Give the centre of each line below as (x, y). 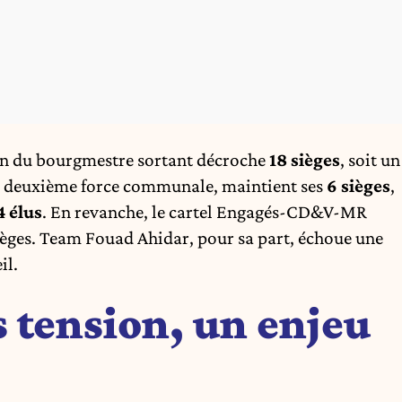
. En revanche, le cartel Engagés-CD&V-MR (205, 211)
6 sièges (358, 185)
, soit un (370, 159)
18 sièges (305, 159)
